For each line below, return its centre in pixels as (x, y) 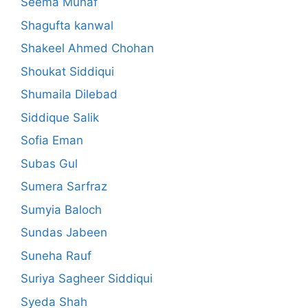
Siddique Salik (60, 117)
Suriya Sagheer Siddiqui (87, 279)
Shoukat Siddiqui (67, 71)
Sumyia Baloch (61, 209)
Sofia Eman (52, 141)
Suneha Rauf (56, 255)
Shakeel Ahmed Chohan (87, 48)
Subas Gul (49, 163)
